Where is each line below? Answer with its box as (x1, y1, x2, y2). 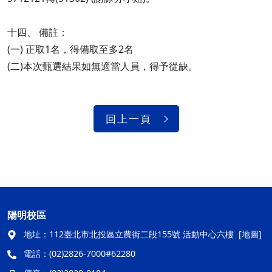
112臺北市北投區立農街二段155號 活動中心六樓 (49, 228, 234, 240)
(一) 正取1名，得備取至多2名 (7, 42, 134, 56)
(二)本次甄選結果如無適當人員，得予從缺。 (7, 59, 198, 73)
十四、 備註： (7, 25, 68, 39)
